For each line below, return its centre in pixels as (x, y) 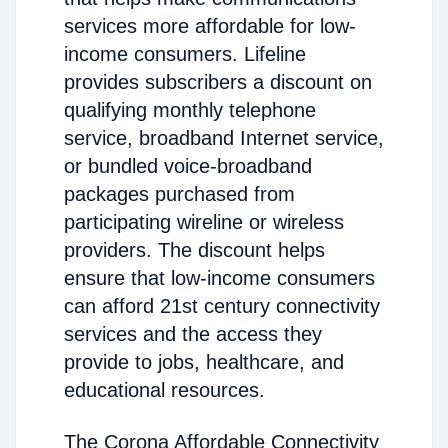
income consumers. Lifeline (185, 54)
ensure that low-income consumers (219, 278)
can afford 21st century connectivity (222, 306)
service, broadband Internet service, (224, 138)
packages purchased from (179, 194)
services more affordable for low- (210, 26)
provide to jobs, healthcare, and (204, 362)
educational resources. (164, 390)
